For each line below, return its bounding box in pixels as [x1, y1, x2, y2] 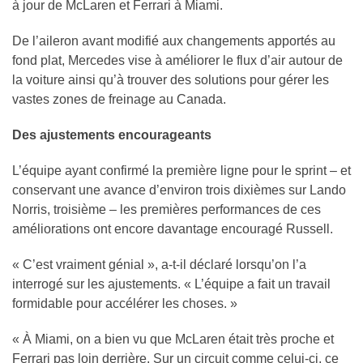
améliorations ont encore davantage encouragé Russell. [12, 221, 333, 236]
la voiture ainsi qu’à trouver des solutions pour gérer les [12, 72, 329, 87]
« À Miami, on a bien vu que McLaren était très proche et [12, 331, 334, 346]
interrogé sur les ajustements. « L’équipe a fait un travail [12, 276, 331, 291]
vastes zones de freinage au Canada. [12, 92, 226, 106]
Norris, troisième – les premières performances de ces [12, 202, 321, 216]
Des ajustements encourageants [12, 127, 211, 142]
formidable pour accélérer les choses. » [12, 296, 237, 310]
